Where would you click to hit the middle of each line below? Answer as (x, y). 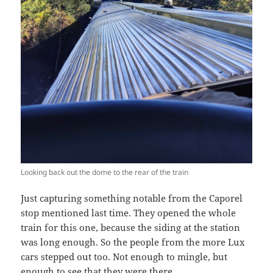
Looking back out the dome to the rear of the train (105, 172)
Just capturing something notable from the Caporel (132, 198)
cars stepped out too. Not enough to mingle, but (124, 256)
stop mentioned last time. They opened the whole (129, 212)
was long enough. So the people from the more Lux (133, 242)
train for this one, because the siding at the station (131, 227)
